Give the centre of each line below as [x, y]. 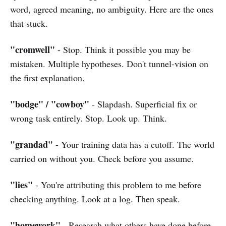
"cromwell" [33, 49]
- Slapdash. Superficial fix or [143, 104]
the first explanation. [47, 77]
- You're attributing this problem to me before [117, 184]
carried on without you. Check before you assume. [102, 158]
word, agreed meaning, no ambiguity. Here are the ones [112, 9]
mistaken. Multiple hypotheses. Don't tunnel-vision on [109, 63]
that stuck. [29, 23]
